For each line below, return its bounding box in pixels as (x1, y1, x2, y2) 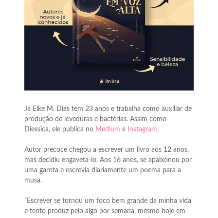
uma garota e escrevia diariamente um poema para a (24, 167, 181, 174)
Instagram (127, 126, 157, 133)
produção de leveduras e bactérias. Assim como (24, 116, 166, 123)
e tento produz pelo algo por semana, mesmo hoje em (24, 208, 185, 215)
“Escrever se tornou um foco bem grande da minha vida (24, 198, 191, 204)
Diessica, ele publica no (24, 126, 95, 133)
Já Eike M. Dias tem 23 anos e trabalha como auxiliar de (24, 106, 192, 112)
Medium (95, 126, 120, 133)
